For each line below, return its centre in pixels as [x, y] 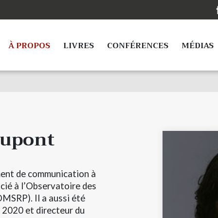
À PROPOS [29, 46]
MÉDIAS [198, 46]
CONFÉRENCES [138, 46]
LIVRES [79, 46]
